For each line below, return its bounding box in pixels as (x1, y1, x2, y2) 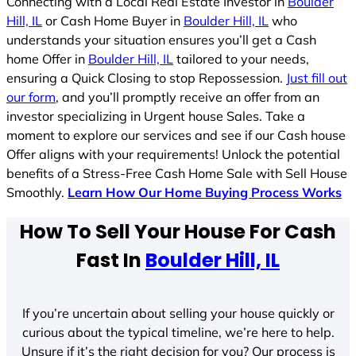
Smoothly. (6, 184, 68, 200)
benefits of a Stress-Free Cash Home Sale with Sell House (6, 164, 347, 181)
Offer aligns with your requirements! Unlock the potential (6, 145, 340, 162)
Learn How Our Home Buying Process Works (68, 184, 342, 200)
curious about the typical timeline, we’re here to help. (21, 324, 335, 341)
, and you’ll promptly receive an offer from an (56, 88, 319, 105)
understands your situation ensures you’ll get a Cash (6, 31, 316, 48)
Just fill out (286, 69, 347, 86)
